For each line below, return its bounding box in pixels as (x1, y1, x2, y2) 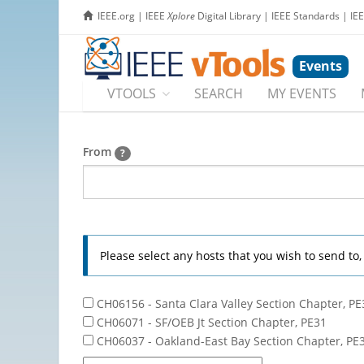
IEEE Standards (271, 9, 340, 23)
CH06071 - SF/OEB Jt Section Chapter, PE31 (93, 314, 327, 330)
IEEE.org (97, 9, 135, 23)
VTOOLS (107, 84, 156, 103)
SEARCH (194, 84, 243, 103)
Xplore (167, 9, 195, 23)
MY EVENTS (267, 84, 336, 103)
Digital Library (195, 9, 261, 23)
